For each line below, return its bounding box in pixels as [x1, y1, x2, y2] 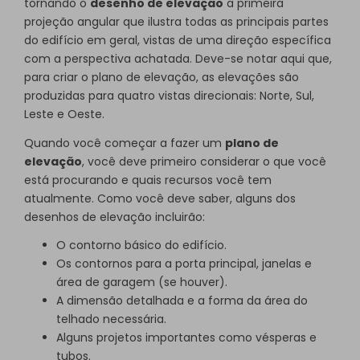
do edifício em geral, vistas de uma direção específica [24, 31, 331, 48]
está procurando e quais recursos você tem [24, 171, 272, 188]
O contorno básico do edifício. [56, 237, 227, 254]
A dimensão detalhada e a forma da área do [56, 292, 308, 309]
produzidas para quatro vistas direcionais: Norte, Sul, [24, 87, 314, 104]
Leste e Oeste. [24, 105, 104, 122]
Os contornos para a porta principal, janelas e [56, 256, 312, 272]
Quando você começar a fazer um [24, 134, 225, 151]
